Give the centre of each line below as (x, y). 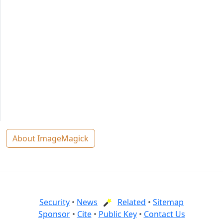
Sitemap (168, 202)
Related (132, 202)
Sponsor (54, 214)
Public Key (117, 214)
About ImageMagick (51, 138)
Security (55, 202)
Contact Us (164, 214)
